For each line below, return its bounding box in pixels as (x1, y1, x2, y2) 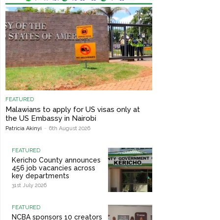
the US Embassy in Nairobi (5, 114, 96, 123)
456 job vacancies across (12, 164, 95, 172)
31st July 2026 (12, 182, 47, 189)
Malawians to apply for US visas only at (5, 105, 140, 114)
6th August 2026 (49, 125, 90, 132)
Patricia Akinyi (5, 125, 42, 132)
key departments (12, 172, 69, 180)
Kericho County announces (12, 156, 101, 165)
